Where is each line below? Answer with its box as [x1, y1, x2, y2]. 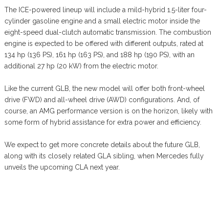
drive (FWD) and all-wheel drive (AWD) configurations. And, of [4, 95, 199, 104]
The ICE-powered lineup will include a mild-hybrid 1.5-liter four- [4, 5, 207, 14]
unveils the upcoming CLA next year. [4, 163, 120, 171]
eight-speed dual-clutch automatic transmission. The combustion [4, 28, 211, 36]
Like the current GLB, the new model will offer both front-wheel [4, 84, 205, 92]
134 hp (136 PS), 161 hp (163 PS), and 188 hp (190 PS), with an [4, 50, 195, 59]
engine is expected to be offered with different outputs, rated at [4, 39, 203, 47]
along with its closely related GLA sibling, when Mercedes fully [4, 152, 204, 160]
